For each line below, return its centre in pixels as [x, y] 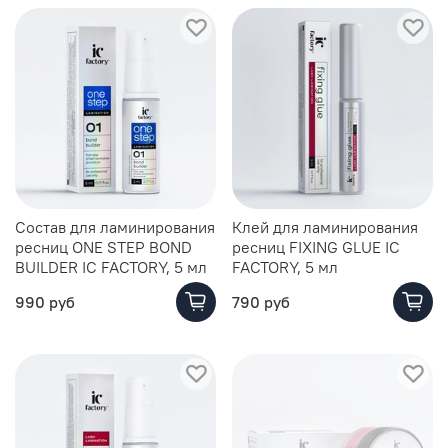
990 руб [45, 301]
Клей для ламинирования [325, 227]
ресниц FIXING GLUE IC [316, 247]
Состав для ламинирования [115, 227]
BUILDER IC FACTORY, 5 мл [111, 267]
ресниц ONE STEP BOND [103, 247]
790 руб [261, 301]
